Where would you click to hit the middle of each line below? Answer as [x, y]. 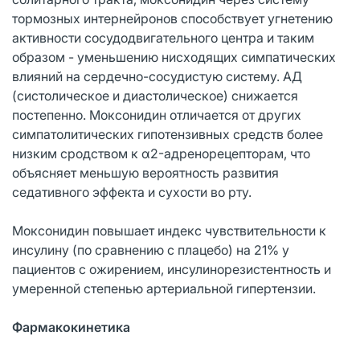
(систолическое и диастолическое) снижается [155, 95]
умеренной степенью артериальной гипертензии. [164, 288]
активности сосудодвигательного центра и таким [163, 37]
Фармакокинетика [71, 327]
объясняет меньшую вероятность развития [145, 172]
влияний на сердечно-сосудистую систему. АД [157, 76]
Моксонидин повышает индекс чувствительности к [169, 230]
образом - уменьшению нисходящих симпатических [174, 57]
